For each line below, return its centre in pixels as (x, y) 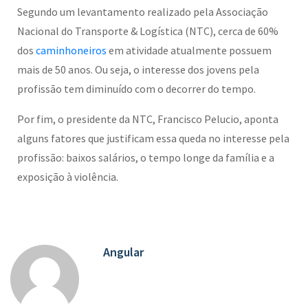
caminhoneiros (71, 51)
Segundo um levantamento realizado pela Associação (143, 12)
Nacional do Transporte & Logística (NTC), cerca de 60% (148, 31)
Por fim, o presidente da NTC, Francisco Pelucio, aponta (148, 119)
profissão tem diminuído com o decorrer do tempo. (136, 89)
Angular (123, 252)
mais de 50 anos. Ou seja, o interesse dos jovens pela (138, 70)
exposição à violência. (68, 177)
